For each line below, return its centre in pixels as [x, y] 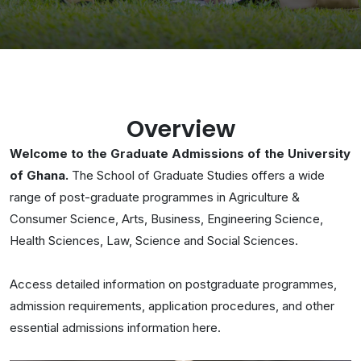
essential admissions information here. [115, 327]
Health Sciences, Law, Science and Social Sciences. [156, 240]
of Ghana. [39, 175]
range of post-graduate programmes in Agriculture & [155, 197]
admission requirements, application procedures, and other [172, 305]
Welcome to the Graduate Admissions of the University [180, 153]
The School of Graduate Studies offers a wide [197, 175]
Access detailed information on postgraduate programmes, [173, 284]
